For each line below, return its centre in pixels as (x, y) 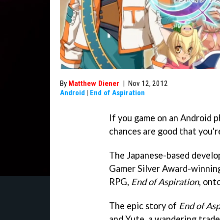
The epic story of (144, 206)
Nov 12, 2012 (148, 83)
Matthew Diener (94, 83)
